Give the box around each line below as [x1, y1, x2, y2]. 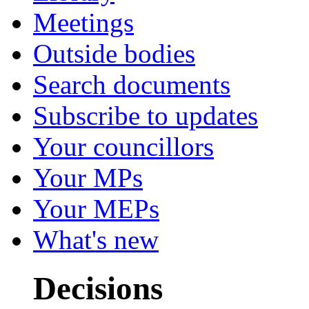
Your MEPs [33, 194, 159, 223]
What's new [33, 225, 159, 255]
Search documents [33, 70, 230, 99]
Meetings [33, 8, 134, 37]
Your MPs [33, 163, 143, 192]
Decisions [33, 270, 163, 307]
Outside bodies [33, 39, 195, 68]
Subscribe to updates [33, 101, 258, 130]
